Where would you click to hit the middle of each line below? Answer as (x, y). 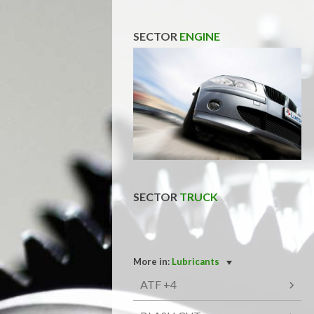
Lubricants (196, 261)
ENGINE (200, 36)
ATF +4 (158, 284)
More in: (152, 261)
